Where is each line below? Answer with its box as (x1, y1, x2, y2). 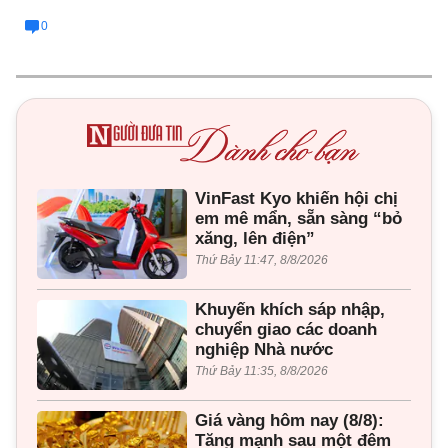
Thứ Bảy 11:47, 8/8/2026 (195, 252, 328, 267)
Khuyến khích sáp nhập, (195, 299, 385, 319)
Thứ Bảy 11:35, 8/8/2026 (195, 363, 328, 378)
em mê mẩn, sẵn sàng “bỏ (195, 208, 402, 228)
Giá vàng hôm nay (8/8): (195, 410, 384, 430)
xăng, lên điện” (195, 228, 315, 248)
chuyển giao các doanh (195, 319, 377, 339)
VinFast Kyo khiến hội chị (195, 188, 398, 208)
